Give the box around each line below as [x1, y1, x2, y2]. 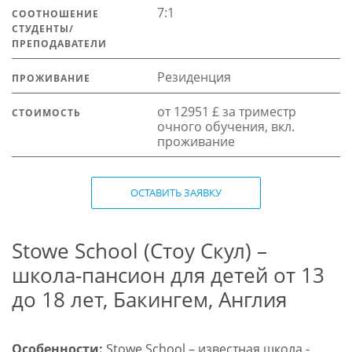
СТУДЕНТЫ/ [11, 21, 74, 35]
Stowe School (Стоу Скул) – [11, 236, 267, 266]
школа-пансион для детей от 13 [11, 261, 324, 290]
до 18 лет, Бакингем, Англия [11, 285, 287, 314]
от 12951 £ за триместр [156, 103, 296, 121]
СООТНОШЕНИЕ [11, 6, 99, 20]
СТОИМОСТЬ [11, 106, 81, 120]
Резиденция [156, 68, 231, 86]
